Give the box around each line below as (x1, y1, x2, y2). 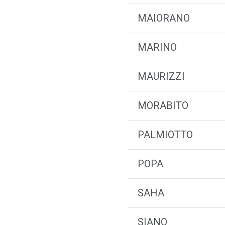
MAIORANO (138, 12, 190, 24)
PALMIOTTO (138, 129, 193, 141)
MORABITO (138, 99, 188, 111)
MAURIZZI (138, 70, 185, 82)
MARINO (138, 41, 177, 53)
